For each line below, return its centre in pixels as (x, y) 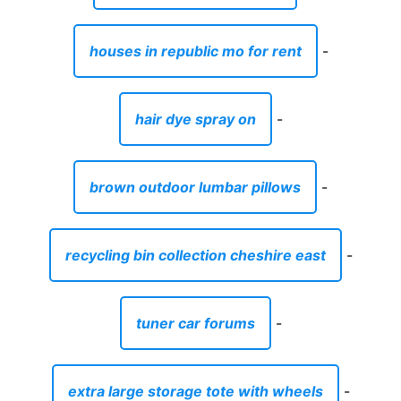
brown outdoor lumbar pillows (195, 187)
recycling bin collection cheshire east (195, 255)
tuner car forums (195, 323)
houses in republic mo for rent (195, 51)
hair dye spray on (195, 119)
